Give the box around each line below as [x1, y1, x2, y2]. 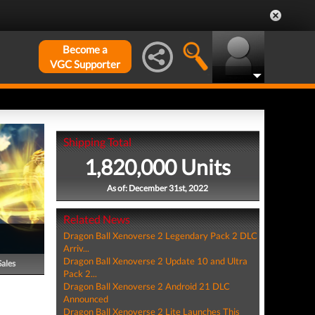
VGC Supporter [50, 58, 120, 70]
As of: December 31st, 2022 [107, 183, 209, 193]
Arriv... [63, 243, 89, 254]
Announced [63, 293, 108, 304]
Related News [63, 212, 130, 226]
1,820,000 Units [84, 154, 231, 179]
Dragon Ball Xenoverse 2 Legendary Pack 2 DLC [63, 230, 257, 241]
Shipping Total [63, 135, 131, 148]
